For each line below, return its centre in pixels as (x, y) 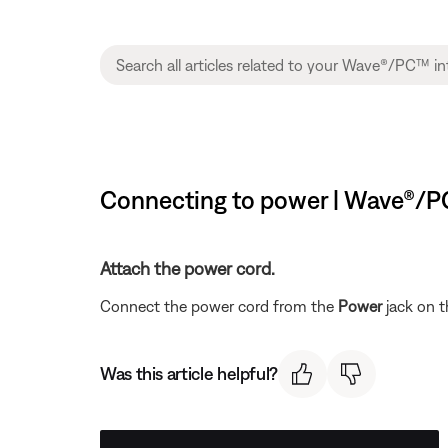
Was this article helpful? (189, 374)
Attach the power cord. (187, 268)
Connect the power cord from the (219, 305)
